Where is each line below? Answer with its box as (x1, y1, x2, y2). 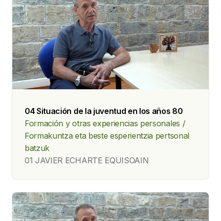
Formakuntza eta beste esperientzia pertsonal (25, 130, 189, 141)
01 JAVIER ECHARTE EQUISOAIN (25, 155, 149, 165)
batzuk (25, 143, 50, 153)
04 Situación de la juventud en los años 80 (25, 106, 183, 116)
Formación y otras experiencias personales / (25, 118, 185, 128)
